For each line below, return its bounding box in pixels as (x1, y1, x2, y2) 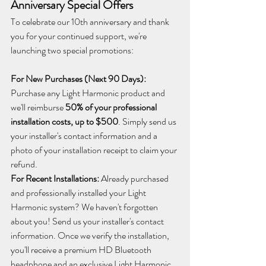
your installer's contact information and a (11, 128, 159, 142)
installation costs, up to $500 (11, 114, 118, 128)
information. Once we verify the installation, (11, 228, 171, 242)
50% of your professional (65, 100, 159, 114)
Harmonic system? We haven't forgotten (11, 199, 160, 214)
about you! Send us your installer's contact (11, 214, 166, 228)
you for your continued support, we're (11, 28, 148, 43)
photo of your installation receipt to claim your (11, 142, 179, 157)
